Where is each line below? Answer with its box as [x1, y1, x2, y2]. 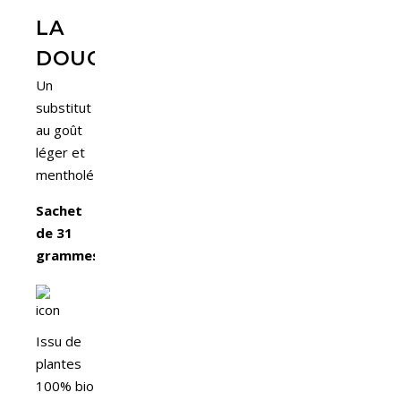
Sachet [36, 200, 82, 219]
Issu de [36, 331, 81, 350]
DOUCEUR [36, 46, 147, 71]
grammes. [36, 245, 103, 264]
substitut [36, 98, 91, 116]
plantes [36, 354, 81, 372]
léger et [36, 142, 85, 161]
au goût [36, 120, 82, 139]
